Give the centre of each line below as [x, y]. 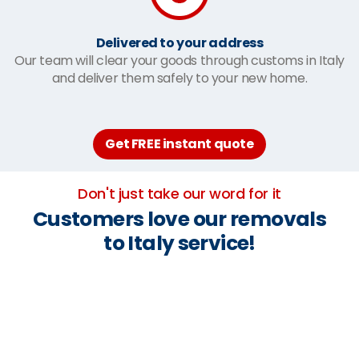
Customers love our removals [179, 219]
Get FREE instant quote [179, 143]
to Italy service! [179, 243]
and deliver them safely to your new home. [179, 78]
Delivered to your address [179, 42]
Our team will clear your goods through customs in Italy [179, 60]
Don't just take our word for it [179, 193]
